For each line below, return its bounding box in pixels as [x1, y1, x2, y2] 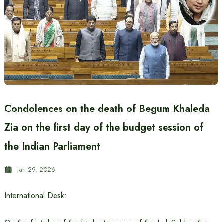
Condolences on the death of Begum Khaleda [4, 102, 210, 116]
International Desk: [4, 190, 67, 201]
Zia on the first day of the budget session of [4, 120, 203, 135]
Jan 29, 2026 [17, 165, 55, 174]
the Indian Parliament [4, 139, 100, 154]
